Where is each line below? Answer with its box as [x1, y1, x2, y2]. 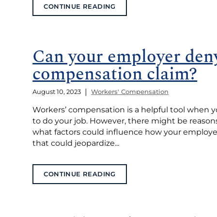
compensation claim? [32, 61, 198, 88]
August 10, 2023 [32, 88, 81, 96]
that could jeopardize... [32, 138, 120, 148]
